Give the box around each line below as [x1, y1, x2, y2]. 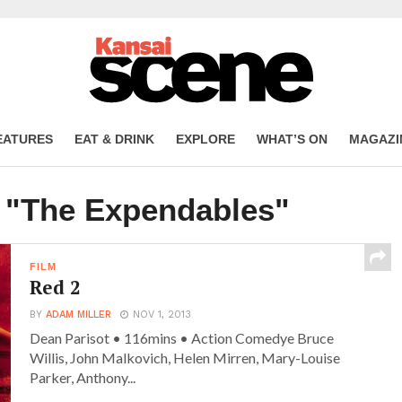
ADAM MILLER [46, 309, 112, 320]
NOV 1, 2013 [133, 309, 192, 320]
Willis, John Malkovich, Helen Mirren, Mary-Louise [30, 349, 341, 366]
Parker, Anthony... [30, 369, 136, 386]
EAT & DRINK [74, 132, 154, 146]
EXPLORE [175, 132, 235, 146]
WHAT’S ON [256, 132, 328, 146]
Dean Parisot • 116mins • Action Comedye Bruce [30, 329, 335, 346]
